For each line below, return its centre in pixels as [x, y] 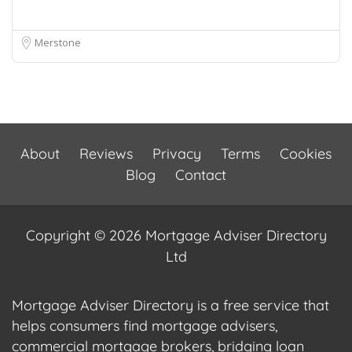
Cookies [306, 154]
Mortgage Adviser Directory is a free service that [170, 306]
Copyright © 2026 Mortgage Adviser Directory [176, 236]
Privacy [177, 154]
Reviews [106, 154]
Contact [201, 175]
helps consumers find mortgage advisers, [145, 326]
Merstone [58, 43]
